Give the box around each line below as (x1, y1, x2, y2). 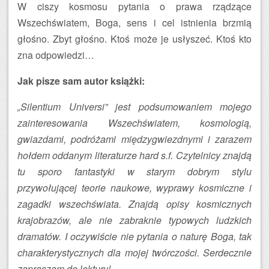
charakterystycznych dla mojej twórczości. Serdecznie (17, 246, 252, 259)
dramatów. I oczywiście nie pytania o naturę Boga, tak (17, 229, 252, 243)
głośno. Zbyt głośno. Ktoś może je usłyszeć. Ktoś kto (17, 32, 252, 46)
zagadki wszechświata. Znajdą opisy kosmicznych (17, 197, 252, 211)
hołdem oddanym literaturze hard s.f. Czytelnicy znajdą (17, 148, 252, 162)
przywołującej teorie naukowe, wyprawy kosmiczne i (17, 181, 252, 195)
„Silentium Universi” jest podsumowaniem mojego (17, 100, 252, 113)
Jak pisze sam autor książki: (17, 74, 145, 88)
